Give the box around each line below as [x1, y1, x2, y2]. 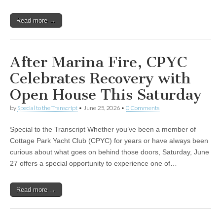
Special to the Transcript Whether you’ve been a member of [10, 125, 196, 133]
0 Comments [126, 104, 159, 111]
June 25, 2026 [83, 104, 120, 111]
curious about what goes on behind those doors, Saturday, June [10, 148, 209, 156]
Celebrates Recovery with [10, 70, 191, 87]
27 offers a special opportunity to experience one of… [10, 159, 177, 167]
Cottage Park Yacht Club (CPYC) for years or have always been [10, 137, 208, 145]
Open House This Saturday [10, 86, 202, 104]
